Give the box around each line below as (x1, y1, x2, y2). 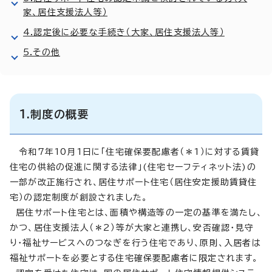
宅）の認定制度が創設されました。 (10, 192, 148, 202)
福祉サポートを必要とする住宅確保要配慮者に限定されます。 (10, 253, 259, 262)
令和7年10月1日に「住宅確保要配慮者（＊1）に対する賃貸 (10, 147, 260, 156)
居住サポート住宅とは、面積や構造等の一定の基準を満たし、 (10, 208, 262, 217)
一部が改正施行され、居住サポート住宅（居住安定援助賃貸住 (10, 177, 257, 186)
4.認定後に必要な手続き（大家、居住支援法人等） (23, 27, 225, 36)
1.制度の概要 (19, 108, 89, 120)
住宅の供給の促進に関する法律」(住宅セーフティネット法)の (10, 162, 256, 171)
